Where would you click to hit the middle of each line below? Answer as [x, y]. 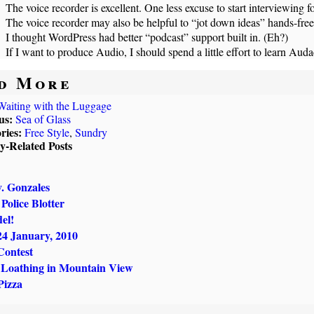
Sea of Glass [43, 118]
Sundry [91, 132]
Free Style [47, 132]
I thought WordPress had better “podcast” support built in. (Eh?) [147, 36]
